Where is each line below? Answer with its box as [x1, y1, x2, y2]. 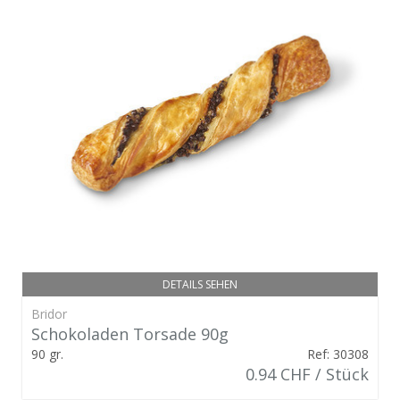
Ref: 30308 [307, 345, 369, 362]
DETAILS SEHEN [162, 276, 237, 292]
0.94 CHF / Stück [246, 362, 369, 385]
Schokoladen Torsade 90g [31, 322, 229, 345]
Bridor [31, 304, 67, 322]
